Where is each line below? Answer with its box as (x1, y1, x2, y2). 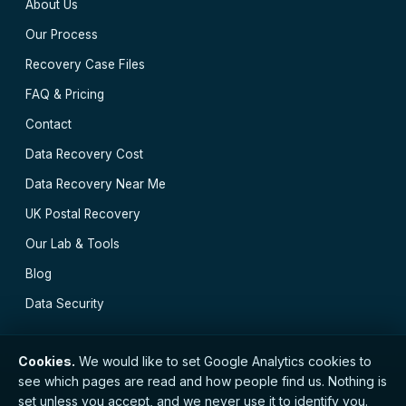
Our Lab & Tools (25, 237, 120, 251)
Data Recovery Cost (25, 147, 143, 161)
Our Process (25, 27, 98, 42)
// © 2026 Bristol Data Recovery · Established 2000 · (25, 385, 378, 399)
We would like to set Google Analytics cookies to (75, 353, 372, 369)
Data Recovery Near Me (25, 177, 166, 191)
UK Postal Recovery (25, 207, 140, 221)
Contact (25, 117, 72, 131)
